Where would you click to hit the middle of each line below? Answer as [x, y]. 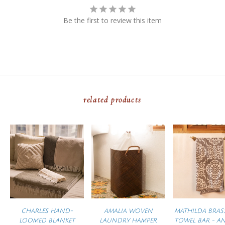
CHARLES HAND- [47, 211]
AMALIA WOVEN [128, 211]
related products [113, 100]
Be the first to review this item [113, 21]
